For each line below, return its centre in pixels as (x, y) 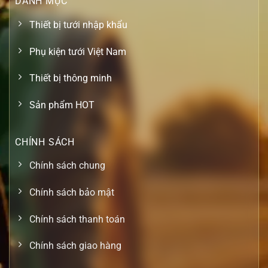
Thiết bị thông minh (71, 78)
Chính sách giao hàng (75, 246)
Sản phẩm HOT (62, 105)
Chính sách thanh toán (77, 219)
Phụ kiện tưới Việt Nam (78, 51)
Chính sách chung (67, 166)
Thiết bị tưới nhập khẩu (78, 25)
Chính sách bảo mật (72, 192)
